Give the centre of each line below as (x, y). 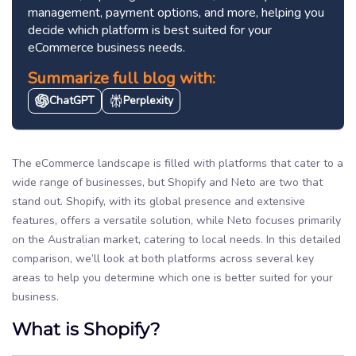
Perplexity (148, 100)
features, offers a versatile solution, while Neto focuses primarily (176, 220)
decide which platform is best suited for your (150, 30)
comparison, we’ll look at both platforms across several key (163, 258)
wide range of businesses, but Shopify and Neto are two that (167, 182)
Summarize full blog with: (122, 78)
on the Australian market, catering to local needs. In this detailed (176, 239)
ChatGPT (72, 100)
